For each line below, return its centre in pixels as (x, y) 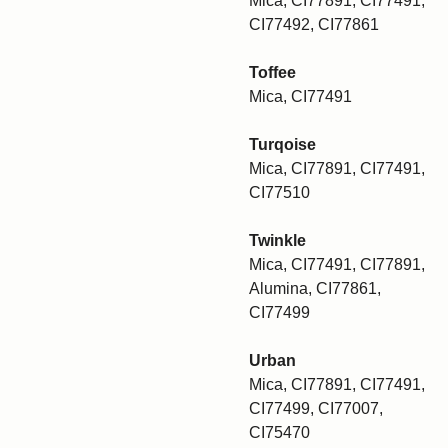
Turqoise (282, 144)
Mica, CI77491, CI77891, (337, 264)
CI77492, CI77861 (314, 24)
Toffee (272, 72)
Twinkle (277, 240)
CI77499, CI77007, (316, 408)
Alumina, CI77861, (315, 288)
